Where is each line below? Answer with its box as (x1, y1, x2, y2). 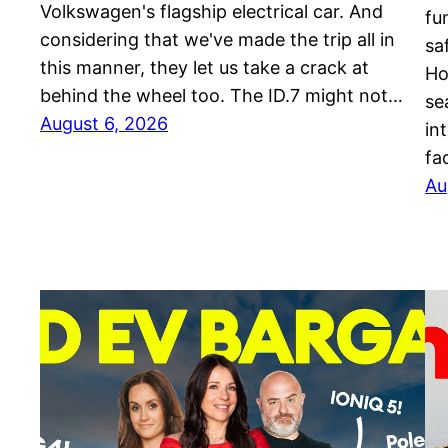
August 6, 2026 (40, 113, 168, 135)
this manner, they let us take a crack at (40, 57, 369, 79)
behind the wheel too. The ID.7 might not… (40, 85, 403, 107)
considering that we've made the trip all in (40, 29, 395, 51)
